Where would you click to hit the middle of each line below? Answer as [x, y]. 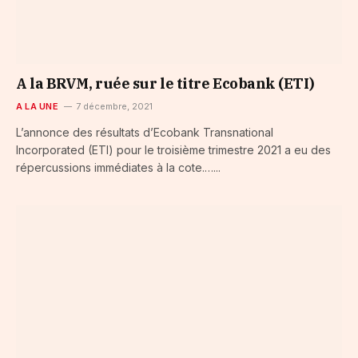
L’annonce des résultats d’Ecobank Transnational [145, 132]
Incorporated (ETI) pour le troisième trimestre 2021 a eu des [173, 149]
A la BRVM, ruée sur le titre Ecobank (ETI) [165, 83]
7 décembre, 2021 [114, 106]
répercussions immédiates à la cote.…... [118, 167]
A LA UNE [37, 106]
